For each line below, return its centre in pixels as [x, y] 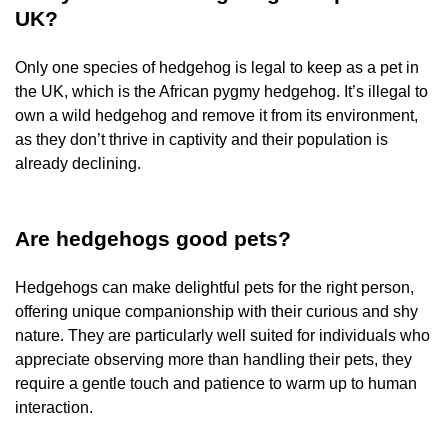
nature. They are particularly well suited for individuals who [222, 335]
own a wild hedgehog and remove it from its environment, [216, 115]
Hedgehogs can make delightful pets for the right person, [214, 287]
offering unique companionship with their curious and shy [216, 311]
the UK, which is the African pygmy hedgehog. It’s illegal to [221, 91]
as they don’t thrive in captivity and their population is [201, 139]
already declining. [80, 163]
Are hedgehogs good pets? [153, 238]
